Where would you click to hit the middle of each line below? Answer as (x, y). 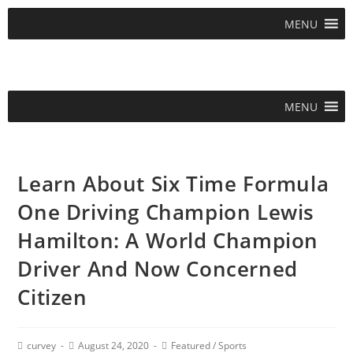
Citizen (52, 297)
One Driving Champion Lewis (166, 212)
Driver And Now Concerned (158, 269)
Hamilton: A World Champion (168, 240)
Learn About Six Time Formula (173, 184)
